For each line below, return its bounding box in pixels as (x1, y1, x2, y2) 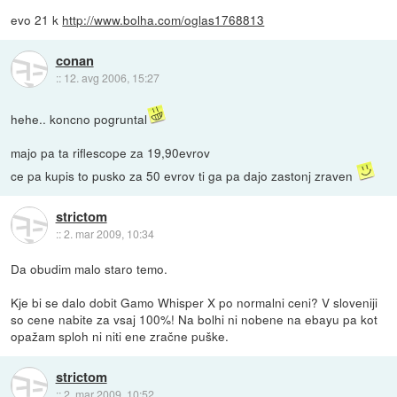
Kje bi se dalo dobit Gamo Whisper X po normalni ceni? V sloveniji (11, 293, 378, 312)
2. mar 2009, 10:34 (63, 225, 154, 241)
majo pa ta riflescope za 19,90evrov (11, 144, 211, 162)
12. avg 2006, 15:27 (63, 69, 160, 85)
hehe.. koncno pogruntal (11, 110, 148, 128)
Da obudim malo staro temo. (11, 260, 168, 278)
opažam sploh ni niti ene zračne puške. (11, 327, 230, 346)
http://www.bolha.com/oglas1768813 (62, 11, 265, 29)
